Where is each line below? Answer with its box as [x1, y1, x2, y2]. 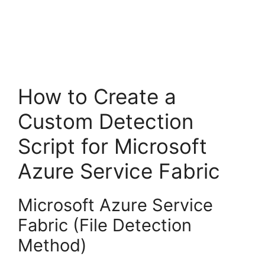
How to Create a [18, 84, 176, 109]
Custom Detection [18, 109, 193, 134]
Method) [18, 235, 87, 256]
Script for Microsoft [18, 134, 207, 159]
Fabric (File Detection [18, 215, 192, 236]
